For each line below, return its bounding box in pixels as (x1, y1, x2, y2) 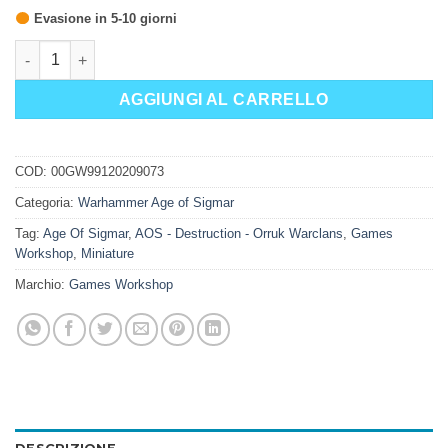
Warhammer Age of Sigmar (78, 194, 234, 210)
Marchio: (15, 276, 69, 292)
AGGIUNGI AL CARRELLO (118, 91, 330, 109)
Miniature (81, 245, 134, 261)
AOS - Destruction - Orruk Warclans (135, 225, 343, 241)
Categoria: (15, 194, 78, 210)
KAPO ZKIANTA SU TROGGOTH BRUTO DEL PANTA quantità (14, 41, 423, 58)
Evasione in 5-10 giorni (29, 11, 177, 27)
